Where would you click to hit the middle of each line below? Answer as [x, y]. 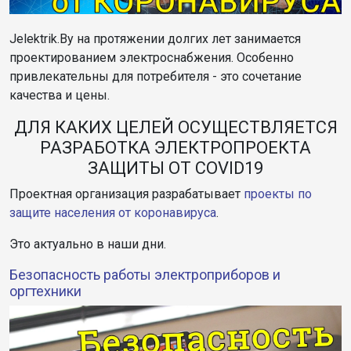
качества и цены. [60, 96]
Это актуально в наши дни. [88, 244]
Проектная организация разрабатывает [127, 194]
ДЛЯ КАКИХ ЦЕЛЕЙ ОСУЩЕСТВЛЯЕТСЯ [175, 128]
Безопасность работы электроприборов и [145, 275]
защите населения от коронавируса [113, 213]
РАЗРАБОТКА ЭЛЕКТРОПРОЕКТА [175, 148]
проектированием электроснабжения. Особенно [152, 58]
